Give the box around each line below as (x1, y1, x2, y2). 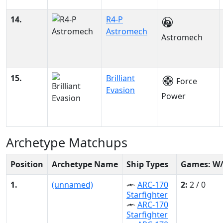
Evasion (106, 85, 135, 96)
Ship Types (126, 159, 168, 170)
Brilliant (106, 73, 135, 84)
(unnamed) (52, 179, 93, 190)
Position (10, 159, 43, 170)
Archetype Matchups (6, 134, 127, 151)
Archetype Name (52, 159, 118, 170)
